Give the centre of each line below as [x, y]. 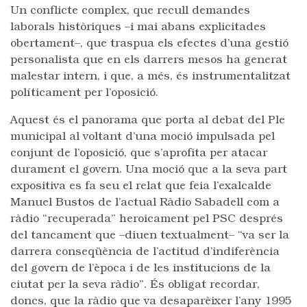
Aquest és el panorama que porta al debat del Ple [148, 121]
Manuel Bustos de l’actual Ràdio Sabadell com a [145, 203]
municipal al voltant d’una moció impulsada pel [143, 137]
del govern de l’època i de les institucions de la [140, 269]
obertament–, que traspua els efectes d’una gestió [149, 44]
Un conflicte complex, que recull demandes [130, 11]
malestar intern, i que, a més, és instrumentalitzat [150, 77]
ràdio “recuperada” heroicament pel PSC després [147, 219]
